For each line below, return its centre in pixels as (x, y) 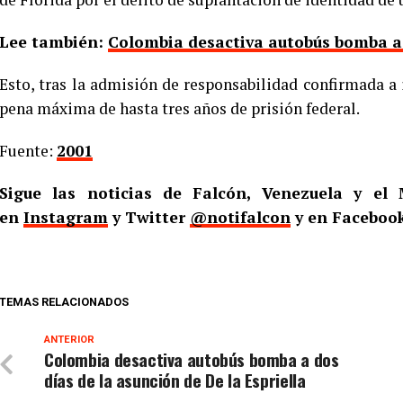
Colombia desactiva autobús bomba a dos (192, 360)
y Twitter (149, 218)
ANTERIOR (69, 340)
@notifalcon (240, 218)
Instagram (66, 218)
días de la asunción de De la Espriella (175, 381)
